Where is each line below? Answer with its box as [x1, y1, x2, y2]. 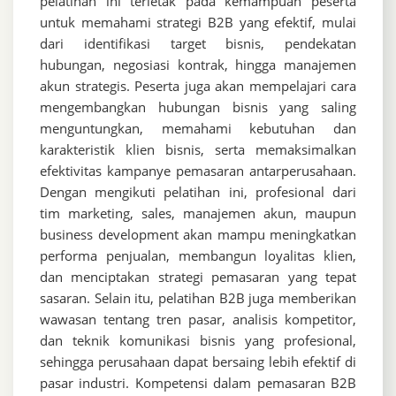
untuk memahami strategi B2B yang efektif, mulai [40, 13, 356, 32]
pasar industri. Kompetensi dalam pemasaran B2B [40, 374, 356, 392]
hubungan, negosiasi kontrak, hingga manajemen [40, 56, 356, 74]
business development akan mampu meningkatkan [40, 225, 356, 244]
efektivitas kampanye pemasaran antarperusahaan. [40, 162, 356, 180]
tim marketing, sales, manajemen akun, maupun [40, 204, 356, 223]
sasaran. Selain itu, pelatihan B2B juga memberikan [40, 289, 356, 308]
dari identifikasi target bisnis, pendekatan [40, 34, 356, 53]
